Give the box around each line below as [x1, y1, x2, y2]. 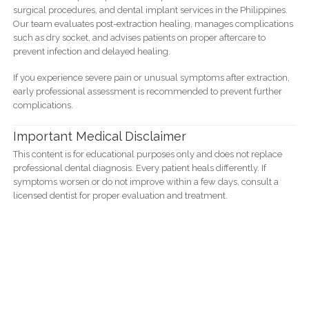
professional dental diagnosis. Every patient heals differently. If [12, 163, 266, 174]
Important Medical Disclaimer [12, 129, 186, 144]
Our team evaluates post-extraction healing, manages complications [12, 18, 293, 29]
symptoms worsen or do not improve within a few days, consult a [12, 177, 279, 188]
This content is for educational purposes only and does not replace [12, 149, 282, 160]
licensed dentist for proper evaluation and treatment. [12, 190, 228, 201]
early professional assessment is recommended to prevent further [12, 86, 282, 97]
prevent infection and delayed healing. [12, 46, 170, 57]
